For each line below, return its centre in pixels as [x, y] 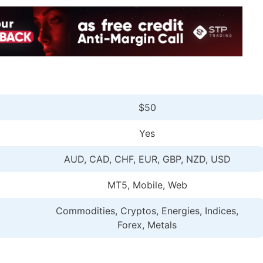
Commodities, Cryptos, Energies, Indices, [147, 210]
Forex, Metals [147, 225]
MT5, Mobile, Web [147, 185]
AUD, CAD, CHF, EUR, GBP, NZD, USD [147, 159]
